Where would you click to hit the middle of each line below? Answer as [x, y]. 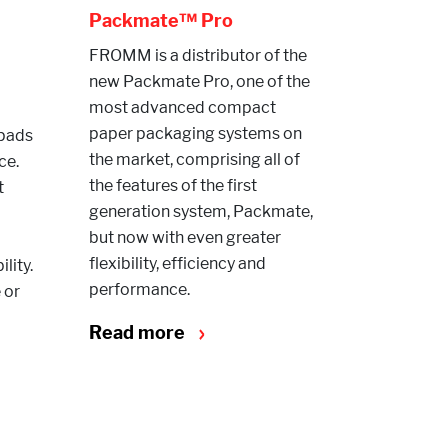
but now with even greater [185, 237]
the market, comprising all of [194, 159]
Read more [139, 332]
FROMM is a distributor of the [198, 55]
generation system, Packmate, [201, 211]
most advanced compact [182, 107]
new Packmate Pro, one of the [199, 81]
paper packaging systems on [195, 133]
